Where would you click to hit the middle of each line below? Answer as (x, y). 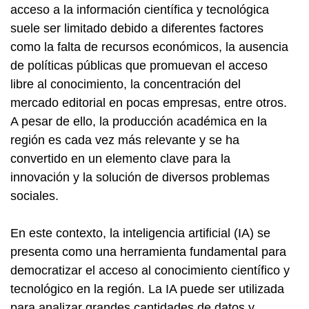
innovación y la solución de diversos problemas (140, 177)
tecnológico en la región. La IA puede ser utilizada (147, 289)
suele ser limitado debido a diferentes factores (137, 28)
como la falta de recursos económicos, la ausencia (149, 47)
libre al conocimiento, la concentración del (126, 84)
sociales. (34, 196)
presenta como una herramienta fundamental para (148, 252)
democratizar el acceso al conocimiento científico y (150, 270)
